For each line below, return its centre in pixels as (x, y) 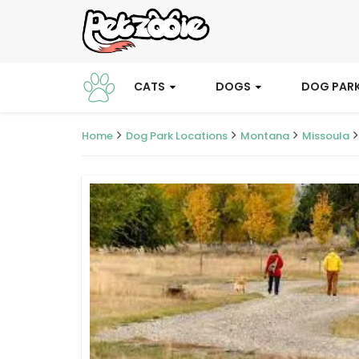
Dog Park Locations (177, 136)
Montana (265, 136)
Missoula (326, 136)
